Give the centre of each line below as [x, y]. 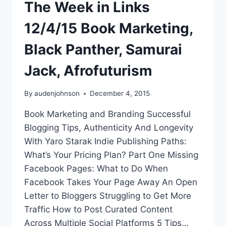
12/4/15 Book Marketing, [108, 29]
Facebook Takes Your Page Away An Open [111, 182]
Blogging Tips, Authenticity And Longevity [109, 128]
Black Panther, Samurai [103, 50]
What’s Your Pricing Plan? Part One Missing [111, 155]
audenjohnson [57, 94]
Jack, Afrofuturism [88, 71]
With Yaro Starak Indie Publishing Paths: [105, 142]
